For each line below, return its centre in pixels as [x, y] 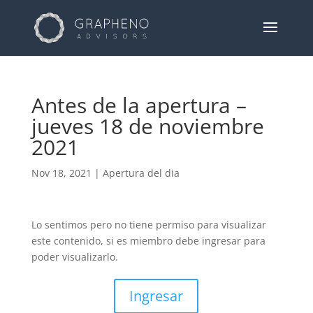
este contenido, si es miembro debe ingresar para [148, 241]
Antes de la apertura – [139, 105]
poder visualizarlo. [74, 257]
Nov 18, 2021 [61, 173]
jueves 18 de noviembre [147, 126]
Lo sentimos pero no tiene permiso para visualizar [148, 225]
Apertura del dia [141, 173]
